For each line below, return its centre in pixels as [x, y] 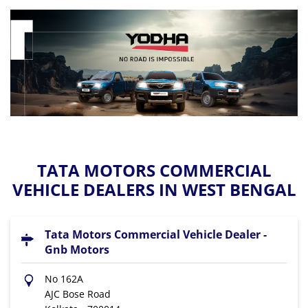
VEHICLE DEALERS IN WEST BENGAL [154, 189]
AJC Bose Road [78, 294]
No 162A [64, 278]
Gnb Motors [77, 249]
